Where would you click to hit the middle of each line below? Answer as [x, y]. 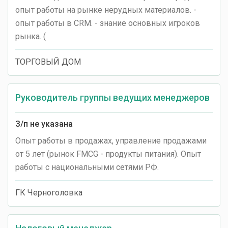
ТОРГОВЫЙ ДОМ [48, 62]
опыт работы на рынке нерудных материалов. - [106, 10]
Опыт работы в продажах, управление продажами [111, 141]
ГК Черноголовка [49, 193]
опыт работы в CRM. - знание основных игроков [108, 23]
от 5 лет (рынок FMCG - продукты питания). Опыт [108, 154]
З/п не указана [44, 124]
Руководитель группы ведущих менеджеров [112, 97]
